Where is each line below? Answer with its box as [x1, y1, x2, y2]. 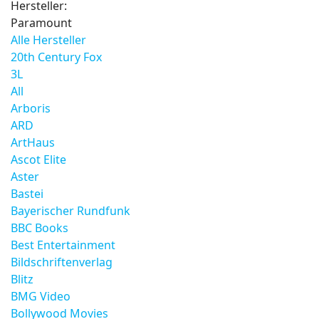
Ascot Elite [11, 152, 66, 167]
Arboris [11, 100, 51, 116]
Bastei [11, 186, 43, 202]
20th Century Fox [11, 49, 102, 65]
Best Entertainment [11, 237, 115, 253]
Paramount [11, 15, 72, 31]
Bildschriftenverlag [11, 254, 113, 270]
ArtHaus [11, 135, 55, 150]
